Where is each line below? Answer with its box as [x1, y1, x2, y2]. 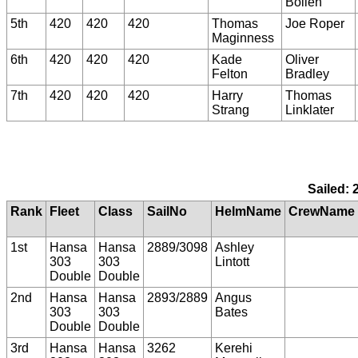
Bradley [285, 66, 329, 81]
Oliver [285, 52, 319, 66]
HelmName [215, 205, 281, 219]
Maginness [212, 30, 274, 45]
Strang [212, 102, 249, 117]
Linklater [285, 102, 334, 117]
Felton [212, 66, 248, 81]
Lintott [215, 255, 249, 269]
